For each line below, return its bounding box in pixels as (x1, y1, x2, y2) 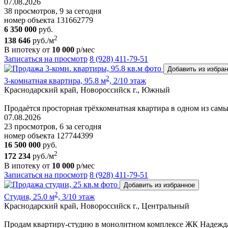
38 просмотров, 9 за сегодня (4, 6, 101, 15)
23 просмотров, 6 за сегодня (4, 122, 101, 131)
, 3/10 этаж (58, 192, 95, 201)
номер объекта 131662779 (4, 15, 93, 24)
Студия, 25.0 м (4, 192, 54, 201)
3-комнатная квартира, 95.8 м (4, 76, 106, 85)
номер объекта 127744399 (4, 131, 93, 140)
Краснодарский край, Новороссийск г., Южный (4, 85, 170, 95)
